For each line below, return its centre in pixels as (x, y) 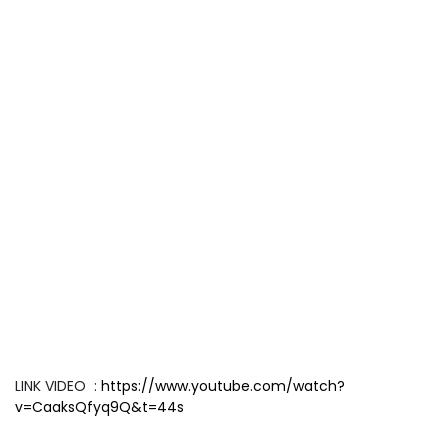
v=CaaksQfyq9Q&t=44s (99, 407)
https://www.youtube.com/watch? (223, 386)
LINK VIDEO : (58, 386)
